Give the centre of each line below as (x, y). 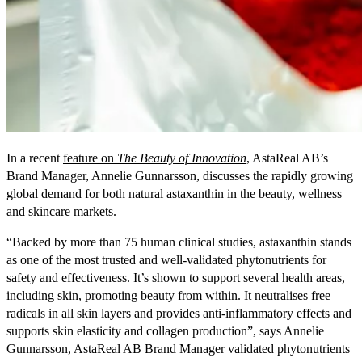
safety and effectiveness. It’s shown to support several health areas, (176, 277)
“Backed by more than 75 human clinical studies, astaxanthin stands (179, 242)
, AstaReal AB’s (287, 158)
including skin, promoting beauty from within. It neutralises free (168, 295)
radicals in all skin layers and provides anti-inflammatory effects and (179, 313)
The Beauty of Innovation (182, 158)
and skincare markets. (61, 211)
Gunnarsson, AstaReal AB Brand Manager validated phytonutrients (178, 348)
